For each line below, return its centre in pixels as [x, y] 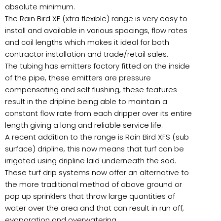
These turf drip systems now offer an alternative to [97, 172]
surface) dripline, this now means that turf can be [94, 148]
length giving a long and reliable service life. [84, 125]
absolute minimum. [40, 6]
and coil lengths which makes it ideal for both [87, 42]
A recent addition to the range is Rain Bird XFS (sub [97, 137]
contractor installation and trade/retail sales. [87, 54]
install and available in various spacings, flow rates [96, 30]
